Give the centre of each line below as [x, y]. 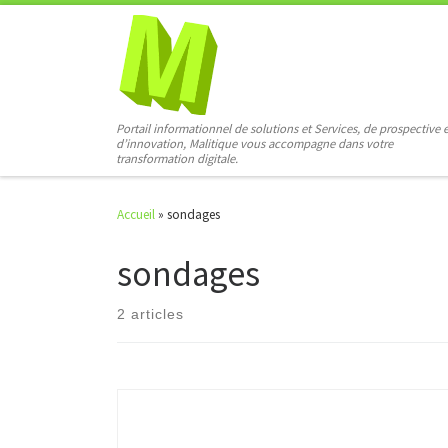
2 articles [150, 313]
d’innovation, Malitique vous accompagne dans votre [255, 143]
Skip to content [73, 28]
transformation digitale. [177, 158]
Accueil [136, 214]
